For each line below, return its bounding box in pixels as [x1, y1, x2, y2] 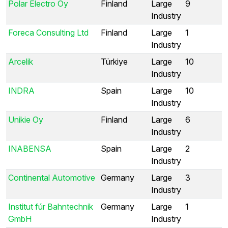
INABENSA [8, 143, 51, 154]
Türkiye [101, 56, 128, 67]
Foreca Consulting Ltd [8, 27, 89, 38]
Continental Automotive [8, 172, 95, 183]
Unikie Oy [8, 114, 43, 125]
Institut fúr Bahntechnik [8, 201, 93, 212]
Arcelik [8, 56, 33, 67]
